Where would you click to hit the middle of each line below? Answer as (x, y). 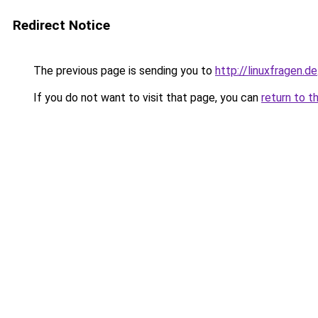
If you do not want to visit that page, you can (146, 98)
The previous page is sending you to (123, 71)
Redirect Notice (61, 25)
